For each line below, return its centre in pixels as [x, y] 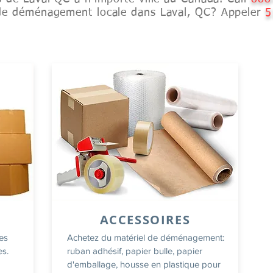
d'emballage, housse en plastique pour [144, 264]
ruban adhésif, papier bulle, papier [135, 251]
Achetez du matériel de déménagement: [146, 237]
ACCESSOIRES [145, 220]
